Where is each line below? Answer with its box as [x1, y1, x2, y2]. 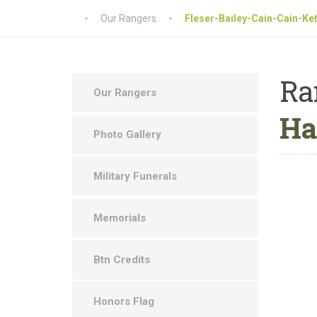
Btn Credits [93, 253, 150, 266]
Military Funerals [93, 170, 177, 183]
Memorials [93, 212, 146, 224]
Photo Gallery [93, 128, 161, 141]
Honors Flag [93, 295, 154, 308]
